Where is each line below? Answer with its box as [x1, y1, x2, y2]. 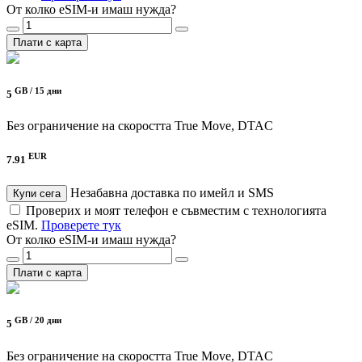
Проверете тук [41, 218, 121, 233]
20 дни [35, 315, 61, 326]
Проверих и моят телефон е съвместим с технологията [26, 204, 326, 218]
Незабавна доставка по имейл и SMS [70, 186, 274, 200]
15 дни [35, 85, 61, 95]
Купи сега [13, 187, 61, 200]
